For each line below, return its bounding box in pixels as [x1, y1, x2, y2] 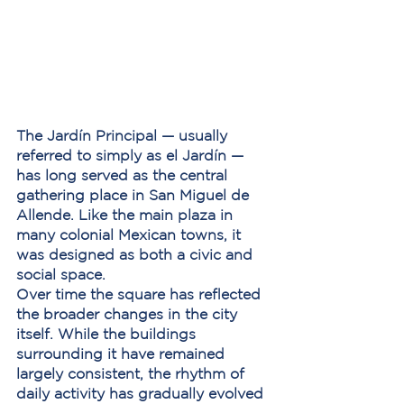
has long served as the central [16, 167, 232, 183]
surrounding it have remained [16, 345, 229, 362]
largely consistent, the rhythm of [16, 365, 249, 381]
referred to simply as [16, 147, 166, 163]
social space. [16, 266, 106, 282]
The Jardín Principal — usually [16, 127, 232, 143]
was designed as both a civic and [16, 246, 257, 262]
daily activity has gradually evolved [16, 385, 268, 401]
